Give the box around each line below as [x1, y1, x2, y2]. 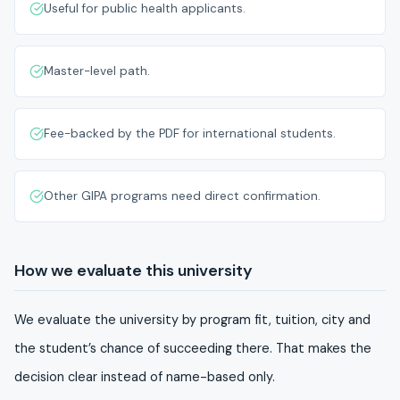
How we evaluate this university [14, 260, 253, 281]
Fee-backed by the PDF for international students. [44, 126, 336, 141]
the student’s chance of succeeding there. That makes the [14, 340, 371, 356]
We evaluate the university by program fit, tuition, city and [14, 312, 371, 328]
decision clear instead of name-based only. [14, 369, 275, 385]
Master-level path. [44, 63, 150, 79]
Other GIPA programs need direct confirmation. [44, 188, 321, 204]
